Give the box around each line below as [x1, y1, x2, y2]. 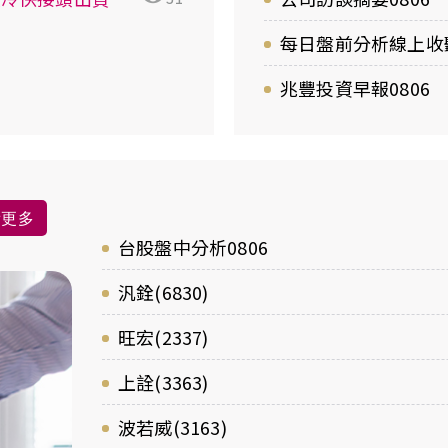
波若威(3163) [118, 413, 227, 440]
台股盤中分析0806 [118, 233, 268, 260]
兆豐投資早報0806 [280, 75, 430, 101]
